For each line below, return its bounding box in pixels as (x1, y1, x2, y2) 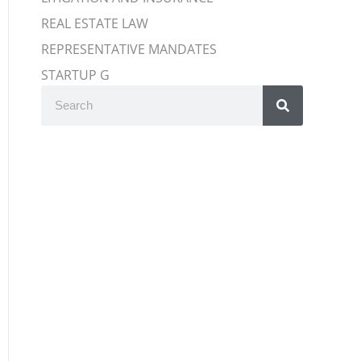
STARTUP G (41, 65, 110, 84)
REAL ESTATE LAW (41, 14, 149, 32)
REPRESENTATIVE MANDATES (41, 39, 218, 58)
